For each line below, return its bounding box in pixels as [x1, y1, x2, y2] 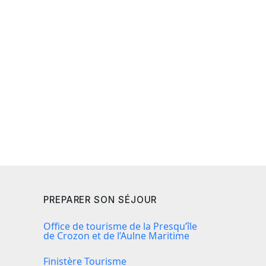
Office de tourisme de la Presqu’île [43, 220, 197, 233]
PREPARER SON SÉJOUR [43, 194, 157, 206]
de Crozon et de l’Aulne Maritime [43, 229, 189, 243]
